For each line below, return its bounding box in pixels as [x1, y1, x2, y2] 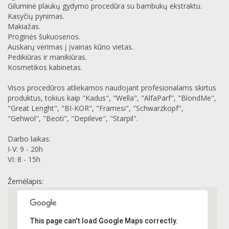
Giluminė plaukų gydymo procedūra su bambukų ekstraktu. [8, 1, 202, 11]
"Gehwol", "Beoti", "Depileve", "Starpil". [8, 113, 138, 124]
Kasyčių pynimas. [8, 11, 64, 21]
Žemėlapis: [8, 176, 43, 186]
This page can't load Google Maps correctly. [30, 216, 178, 225]
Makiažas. [8, 21, 40, 32]
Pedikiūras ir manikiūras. [8, 52, 87, 62]
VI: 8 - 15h [8, 154, 40, 165]
